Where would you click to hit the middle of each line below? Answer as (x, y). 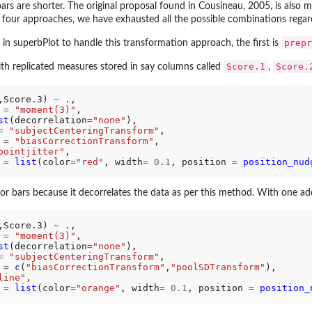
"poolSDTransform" (218, 267)
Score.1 (246, 66)
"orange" (98, 288)
